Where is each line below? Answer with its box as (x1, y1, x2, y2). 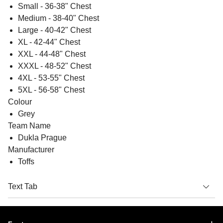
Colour (8, 98, 32, 107)
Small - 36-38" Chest (18, 2, 91, 11)
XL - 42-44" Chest (18, 38, 80, 47)
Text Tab (8, 182, 37, 191)
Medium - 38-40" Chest (18, 14, 99, 23)
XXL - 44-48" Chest (18, 50, 86, 59)
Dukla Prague (18, 133, 67, 142)
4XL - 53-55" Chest (18, 74, 85, 83)
